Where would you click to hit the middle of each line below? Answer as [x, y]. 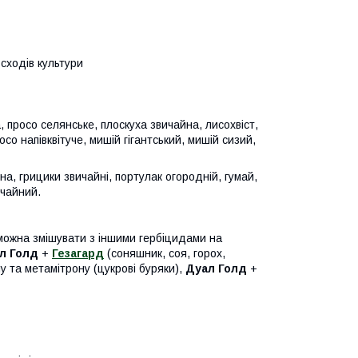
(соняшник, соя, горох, [165, 253]
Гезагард [78, 253]
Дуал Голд [216, 268]
